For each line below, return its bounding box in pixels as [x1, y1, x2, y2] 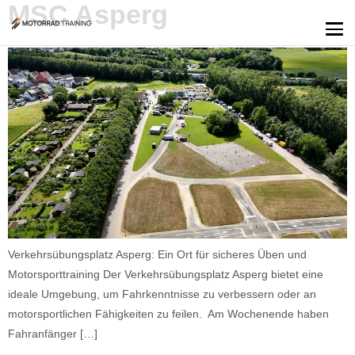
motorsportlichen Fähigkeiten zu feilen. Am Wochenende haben [8, 307, 329, 320]
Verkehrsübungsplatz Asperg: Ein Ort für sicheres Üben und [8, 247, 307, 261]
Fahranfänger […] [8, 326, 97, 340]
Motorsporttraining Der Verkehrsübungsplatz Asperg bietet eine [8, 267, 323, 281]
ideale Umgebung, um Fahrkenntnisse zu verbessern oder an [8, 287, 316, 300]
